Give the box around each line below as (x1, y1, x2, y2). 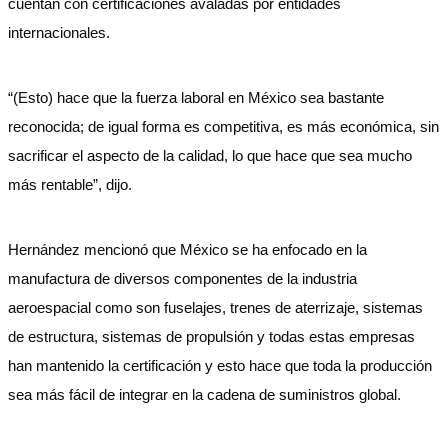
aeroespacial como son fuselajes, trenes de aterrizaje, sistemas (8, 299, 423, 316)
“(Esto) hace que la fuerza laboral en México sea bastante (8, 89, 384, 106)
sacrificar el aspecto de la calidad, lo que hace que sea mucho (8, 147, 412, 164)
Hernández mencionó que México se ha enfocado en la (8, 241, 367, 258)
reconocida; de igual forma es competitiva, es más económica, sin (8, 118, 439, 135)
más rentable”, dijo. (8, 176, 132, 193)
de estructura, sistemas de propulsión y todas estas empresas (8, 328, 415, 345)
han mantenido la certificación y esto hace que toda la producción (8, 357, 432, 374)
